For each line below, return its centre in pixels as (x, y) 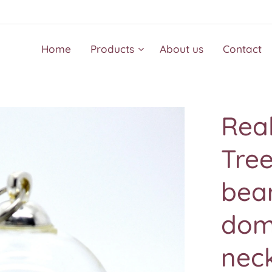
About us (182, 49)
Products (112, 49)
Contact (242, 49)
